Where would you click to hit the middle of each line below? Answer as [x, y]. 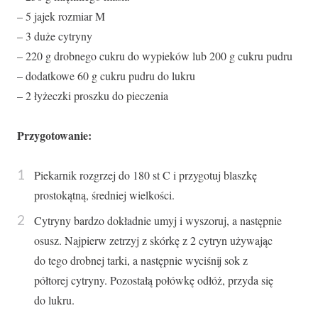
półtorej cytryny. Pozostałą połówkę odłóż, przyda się [154, 280]
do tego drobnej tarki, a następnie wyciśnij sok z [141, 260]
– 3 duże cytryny [55, 35]
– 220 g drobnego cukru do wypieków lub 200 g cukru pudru [155, 55]
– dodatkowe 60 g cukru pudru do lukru [106, 75]
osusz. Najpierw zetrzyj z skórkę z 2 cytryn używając [153, 240]
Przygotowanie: [54, 135]
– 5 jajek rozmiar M [61, 16]
